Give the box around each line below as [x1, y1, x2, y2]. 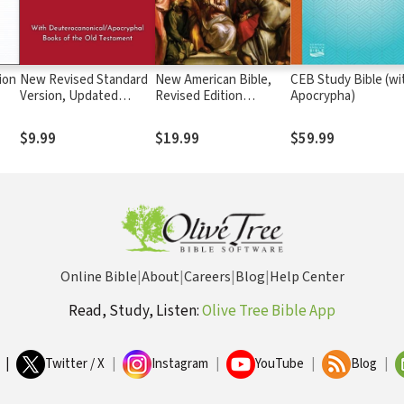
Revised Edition [154, 86, 243, 106]
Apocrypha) [289, 86, 355, 106]
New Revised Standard [19, 69, 148, 89]
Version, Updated [19, 86, 118, 106]
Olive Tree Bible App [202, 300, 335, 322]
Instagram [151, 354, 208, 373]
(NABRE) [154, 102, 205, 122]
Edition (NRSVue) [19, 102, 116, 122]
